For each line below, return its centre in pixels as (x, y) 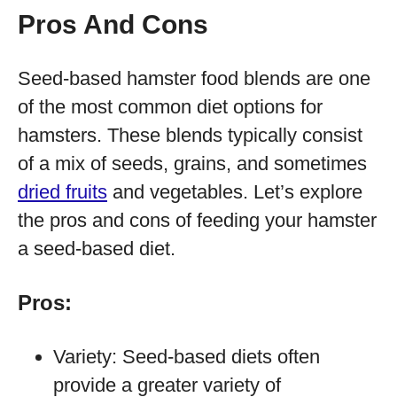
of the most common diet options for (170, 107)
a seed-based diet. (97, 249)
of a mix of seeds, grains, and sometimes (192, 163)
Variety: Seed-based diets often (187, 357)
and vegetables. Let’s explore (235, 192)
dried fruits (62, 192)
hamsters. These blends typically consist (190, 135)
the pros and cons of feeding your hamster (197, 220)
